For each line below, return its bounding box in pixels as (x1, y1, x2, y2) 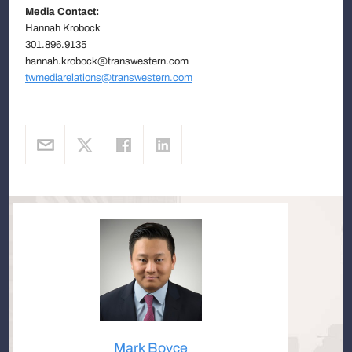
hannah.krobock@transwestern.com (25, 55, 189, 67)
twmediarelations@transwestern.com (25, 71, 192, 83)
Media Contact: (25, 5, 99, 17)
